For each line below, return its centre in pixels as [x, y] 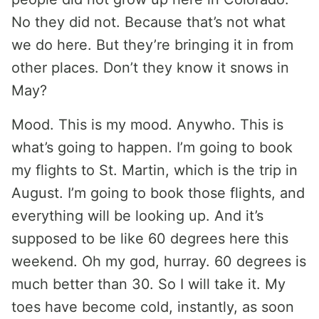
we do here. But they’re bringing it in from [152, 45]
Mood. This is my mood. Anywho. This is [147, 125]
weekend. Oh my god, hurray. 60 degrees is [159, 261]
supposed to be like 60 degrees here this [150, 239]
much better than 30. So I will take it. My [148, 284]
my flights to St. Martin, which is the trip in [155, 170]
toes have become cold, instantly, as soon [153, 307]
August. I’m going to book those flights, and [158, 193]
